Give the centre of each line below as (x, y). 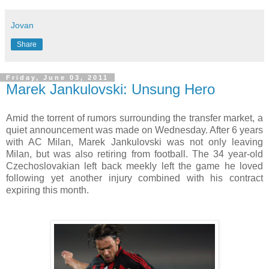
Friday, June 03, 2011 (57, 77)
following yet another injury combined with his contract (134, 178)
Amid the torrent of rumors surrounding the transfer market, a (134, 118)
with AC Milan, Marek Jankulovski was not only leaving (134, 142)
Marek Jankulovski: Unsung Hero (110, 89)
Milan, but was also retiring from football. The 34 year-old (134, 154)
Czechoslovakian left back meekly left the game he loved (134, 166)
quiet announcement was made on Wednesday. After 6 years (134, 130)
